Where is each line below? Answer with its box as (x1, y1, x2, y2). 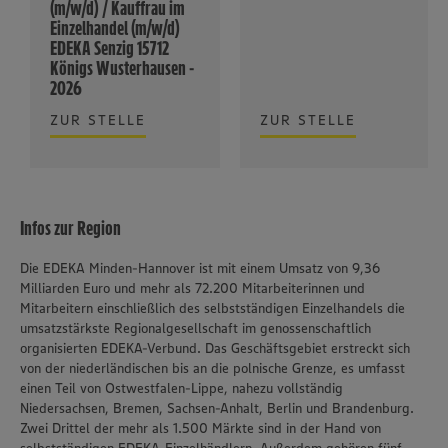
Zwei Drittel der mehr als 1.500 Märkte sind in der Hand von (20, 419, 381, 437)
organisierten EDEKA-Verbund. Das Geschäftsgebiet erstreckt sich (20, 339, 410, 357)
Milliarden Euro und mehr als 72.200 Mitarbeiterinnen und (20, 279, 365, 297)
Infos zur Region (20, 216, 121, 240)
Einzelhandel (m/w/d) (50, 16, 180, 40)
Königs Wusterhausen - (50, 56, 194, 80)
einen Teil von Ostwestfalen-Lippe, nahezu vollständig (20, 379, 343, 397)
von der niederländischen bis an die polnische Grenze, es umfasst (20, 359, 405, 377)
